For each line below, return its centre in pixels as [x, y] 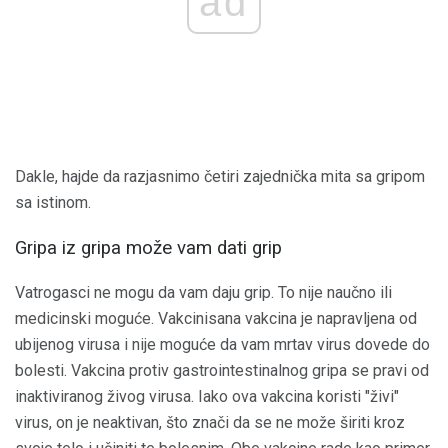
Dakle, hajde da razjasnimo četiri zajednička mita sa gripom [220, 177]
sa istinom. [53, 203]
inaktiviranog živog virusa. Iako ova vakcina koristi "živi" [207, 396]
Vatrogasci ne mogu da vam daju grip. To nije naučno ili [203, 292]
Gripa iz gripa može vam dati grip [148, 247]
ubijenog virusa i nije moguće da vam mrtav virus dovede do [222, 344]
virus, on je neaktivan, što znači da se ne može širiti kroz [210, 422]
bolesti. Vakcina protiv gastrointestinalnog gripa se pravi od [222, 370]
